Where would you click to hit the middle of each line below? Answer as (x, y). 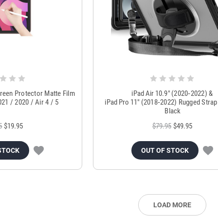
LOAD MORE (172, 205)
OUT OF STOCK (165, 151)
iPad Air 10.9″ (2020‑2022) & (172, 94)
